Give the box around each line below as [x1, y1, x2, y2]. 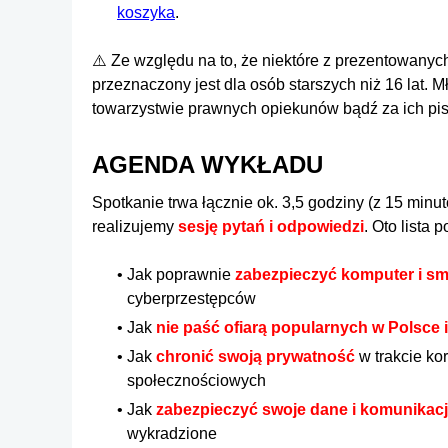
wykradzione [127, 424, 217, 442]
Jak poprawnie [127, 265, 235, 283]
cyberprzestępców [127, 289, 256, 307]
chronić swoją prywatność [156, 347, 355, 365]
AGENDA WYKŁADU [92, 150, 323, 178]
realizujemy [92, 217, 178, 235]
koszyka [117, 3, 175, 21]
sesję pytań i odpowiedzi [178, 217, 364, 235]
